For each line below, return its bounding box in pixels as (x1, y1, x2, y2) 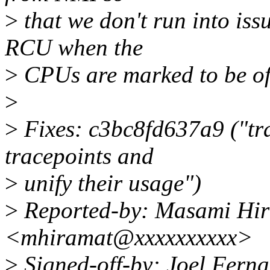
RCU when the (5, 34, 143, 61)
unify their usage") (18, 170, 201, 196)
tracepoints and (5, 143, 154, 169)
